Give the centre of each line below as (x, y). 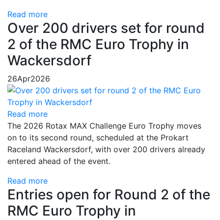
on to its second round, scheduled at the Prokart (98, 138)
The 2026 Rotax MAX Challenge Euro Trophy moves (104, 126)
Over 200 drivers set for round (106, 28)
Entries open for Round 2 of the (109, 195)
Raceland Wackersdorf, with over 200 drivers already (106, 150)
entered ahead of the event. (59, 161)
